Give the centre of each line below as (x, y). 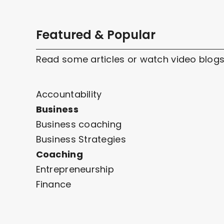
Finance (53, 184)
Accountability (69, 94)
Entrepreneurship (75, 169)
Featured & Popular (95, 34)
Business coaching (79, 124)
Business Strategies (81, 139)
